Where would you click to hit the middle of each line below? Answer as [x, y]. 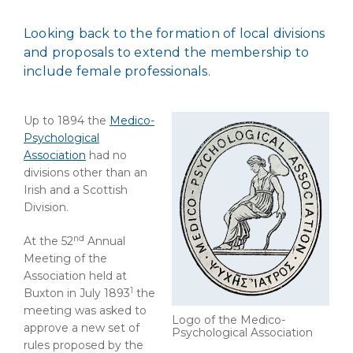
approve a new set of [82, 328]
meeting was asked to [85, 310]
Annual [105, 241]
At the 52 [48, 241]
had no [106, 155]
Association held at [75, 276]
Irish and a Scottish [76, 190]
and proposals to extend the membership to [167, 52]
